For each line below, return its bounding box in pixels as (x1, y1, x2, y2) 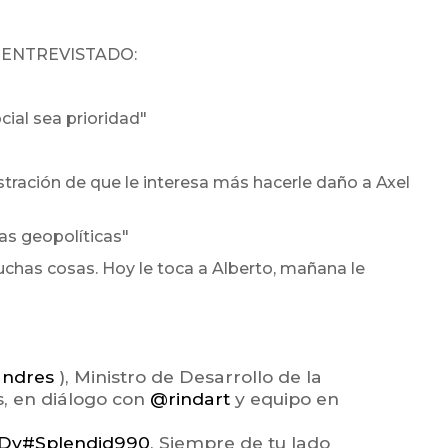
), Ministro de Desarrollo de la (54, 366, 322, 388)
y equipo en (230, 388, 339, 410)
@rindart (150, 388, 230, 410)
